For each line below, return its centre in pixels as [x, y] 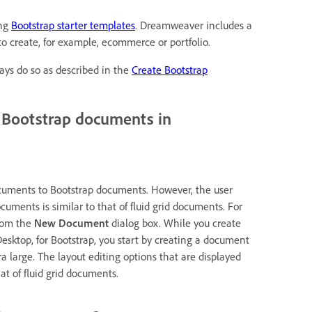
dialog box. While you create [175, 223]
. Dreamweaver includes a [194, 25]
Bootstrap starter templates [73, 25]
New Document [71, 223]
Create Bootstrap [170, 69]
